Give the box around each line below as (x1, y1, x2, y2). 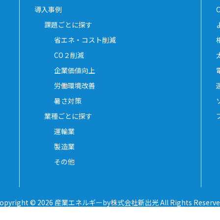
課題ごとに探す (44, 19, 92, 29)
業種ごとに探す (44, 110, 92, 121)
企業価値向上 (54, 65, 95, 75)
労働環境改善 (54, 80, 95, 90)
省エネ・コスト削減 (54, 34, 116, 45)
